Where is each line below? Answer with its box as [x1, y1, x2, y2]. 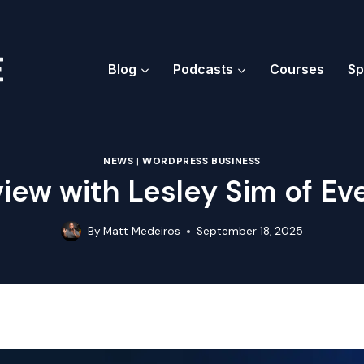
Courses [269, 61, 324, 78]
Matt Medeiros [103, 223, 181, 238]
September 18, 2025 [197, 223, 304, 238]
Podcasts [173, 61, 234, 78]
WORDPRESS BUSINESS [142, 154, 261, 167]
